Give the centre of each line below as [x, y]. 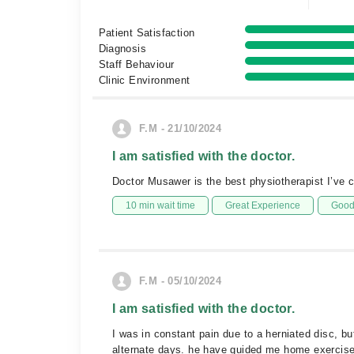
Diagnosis [122, 49]
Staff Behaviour [136, 64]
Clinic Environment [144, 80]
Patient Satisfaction [147, 33]
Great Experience [263, 205]
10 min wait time [160, 205]
